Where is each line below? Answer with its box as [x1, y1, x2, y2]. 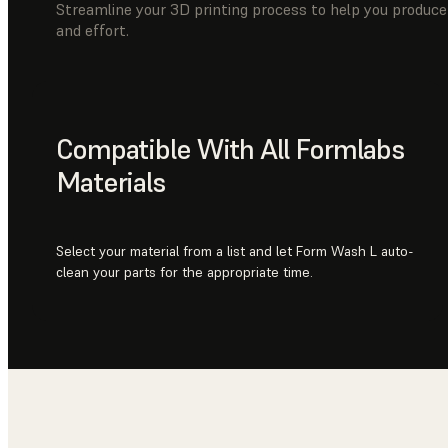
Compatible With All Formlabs [56, 131, 404, 167]
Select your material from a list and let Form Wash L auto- [56, 241, 414, 260]
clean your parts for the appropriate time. [56, 262, 313, 281]
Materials [56, 164, 165, 200]
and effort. [56, 19, 129, 40]
